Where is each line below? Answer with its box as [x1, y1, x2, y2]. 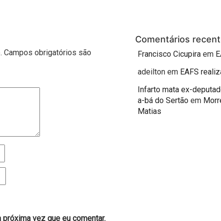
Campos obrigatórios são [4, 47, 91, 57]
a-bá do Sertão [138, 95, 188, 105]
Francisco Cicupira [138, 49, 201, 59]
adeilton [138, 67, 165, 76]
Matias [138, 106, 161, 116]
